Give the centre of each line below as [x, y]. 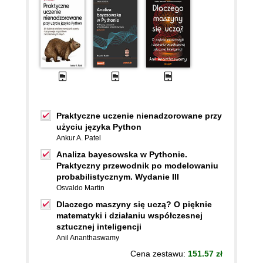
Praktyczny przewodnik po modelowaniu [137, 166]
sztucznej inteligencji [99, 227]
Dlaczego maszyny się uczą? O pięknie [134, 205]
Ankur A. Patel [79, 138]
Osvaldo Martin [80, 188]
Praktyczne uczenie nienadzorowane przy [139, 116]
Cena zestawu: [159, 254]
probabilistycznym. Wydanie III [118, 177]
